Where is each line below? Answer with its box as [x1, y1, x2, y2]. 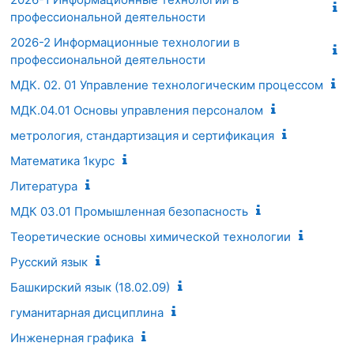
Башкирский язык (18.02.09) [10, 279, 170, 295]
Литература [10, 178, 77, 194]
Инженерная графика [10, 330, 134, 345]
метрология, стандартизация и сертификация [10, 127, 274, 143]
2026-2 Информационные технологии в [10, 34, 239, 50]
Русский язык [10, 254, 88, 269]
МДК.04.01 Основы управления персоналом [10, 102, 263, 118]
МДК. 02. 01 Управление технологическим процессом [10, 77, 323, 92]
